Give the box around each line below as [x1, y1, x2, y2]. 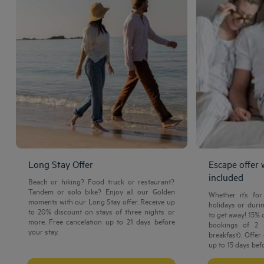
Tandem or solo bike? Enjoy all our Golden [28, 185, 175, 196]
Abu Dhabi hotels [14, 231, 60, 241]
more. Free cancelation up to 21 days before [28, 215, 175, 226]
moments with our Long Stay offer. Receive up [28, 195, 175, 206]
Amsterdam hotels [14, 217, 62, 227]
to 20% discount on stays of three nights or [28, 205, 175, 216]
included [208, 170, 243, 183]
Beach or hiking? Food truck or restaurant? [28, 175, 175, 186]
